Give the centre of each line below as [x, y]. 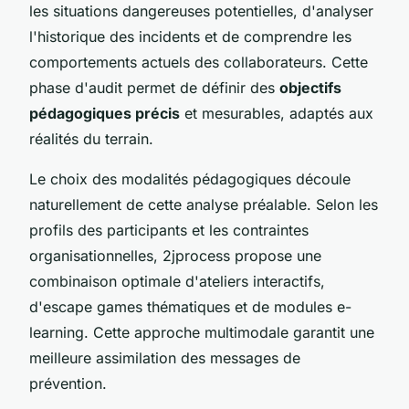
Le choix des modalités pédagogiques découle [190, 178]
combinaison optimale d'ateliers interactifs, [177, 281]
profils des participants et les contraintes [169, 230]
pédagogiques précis [105, 113]
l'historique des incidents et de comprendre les [190, 36]
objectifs [310, 87]
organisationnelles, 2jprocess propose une [175, 255]
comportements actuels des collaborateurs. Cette [199, 62]
